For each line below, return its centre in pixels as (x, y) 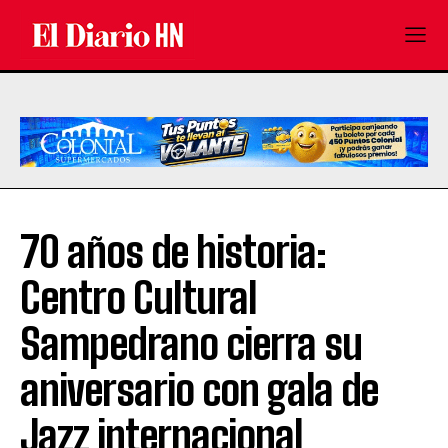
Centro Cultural (138, 298)
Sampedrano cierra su (191, 344)
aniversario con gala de (199, 390)
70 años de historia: (173, 252)
